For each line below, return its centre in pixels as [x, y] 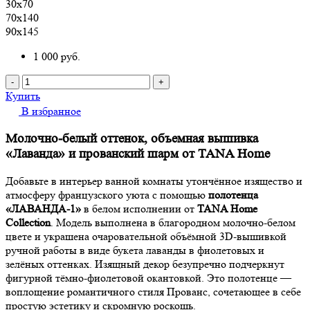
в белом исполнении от [139, 209]
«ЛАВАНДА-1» [43, 209]
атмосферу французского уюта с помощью [107, 195]
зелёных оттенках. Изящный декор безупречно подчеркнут [145, 264]
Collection [28, 223]
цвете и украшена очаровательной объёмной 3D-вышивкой [146, 237]
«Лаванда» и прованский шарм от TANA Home [138, 154]
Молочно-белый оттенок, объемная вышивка [132, 138]
